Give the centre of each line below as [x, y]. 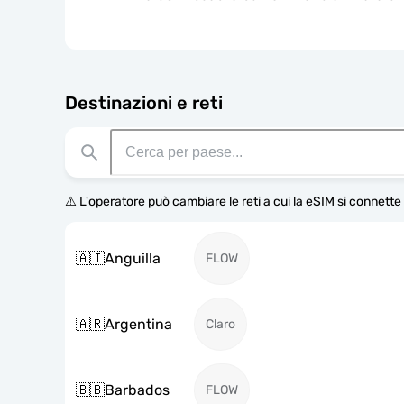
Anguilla [133, 258]
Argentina [138, 324]
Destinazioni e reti [144, 103]
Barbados [137, 390]
